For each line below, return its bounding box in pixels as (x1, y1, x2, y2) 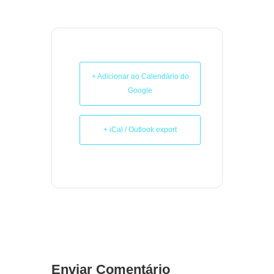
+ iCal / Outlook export (103, 125, 177, 134)
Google (128, 86, 152, 95)
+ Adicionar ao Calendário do (91, 72, 189, 81)
